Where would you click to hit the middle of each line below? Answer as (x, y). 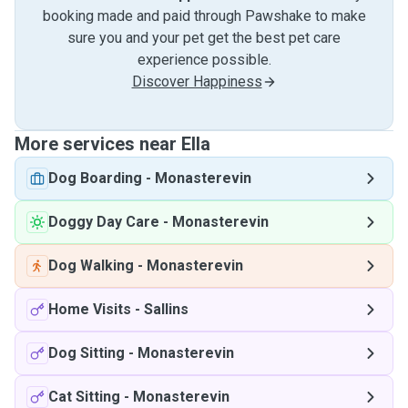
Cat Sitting (84, 397)
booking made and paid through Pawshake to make (204, 16)
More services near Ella (112, 144)
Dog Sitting (87, 353)
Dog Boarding (95, 178)
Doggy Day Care (104, 222)
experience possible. (204, 60)
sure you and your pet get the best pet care (204, 38)
